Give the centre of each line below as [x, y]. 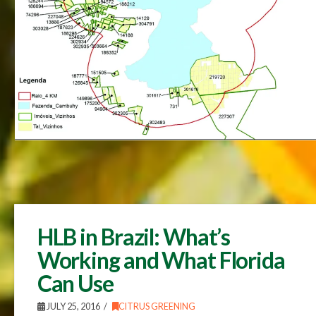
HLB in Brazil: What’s [134, 237]
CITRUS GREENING [157, 307]
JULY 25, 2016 [72, 307]
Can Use [75, 284]
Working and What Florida [161, 260]
